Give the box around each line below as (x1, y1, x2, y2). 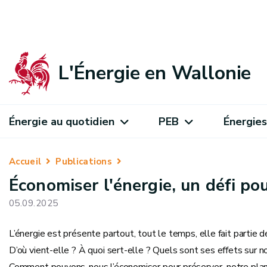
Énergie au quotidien (9, 114, 114, 129)
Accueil (9, 156, 42, 167)
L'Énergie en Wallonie (58, 60, 252, 86)
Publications (55, 156, 113, 167)
